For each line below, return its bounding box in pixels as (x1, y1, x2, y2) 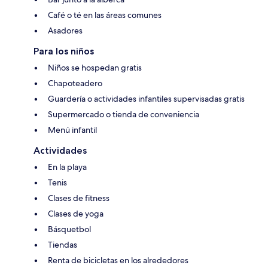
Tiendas (48, 239, 77, 251)
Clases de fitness (48, 193, 109, 204)
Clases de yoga (48, 208, 103, 220)
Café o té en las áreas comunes (48, 10, 162, 21)
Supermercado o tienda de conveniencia (48, 109, 199, 120)
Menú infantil (48, 124, 97, 136)
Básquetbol (48, 224, 91, 235)
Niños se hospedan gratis (48, 62, 142, 74)
